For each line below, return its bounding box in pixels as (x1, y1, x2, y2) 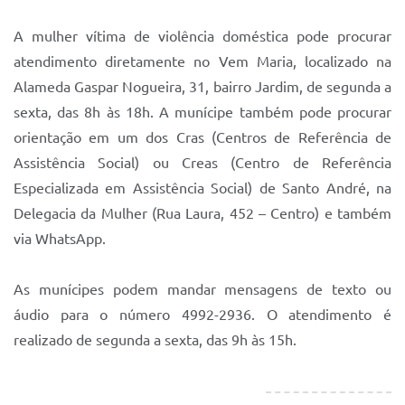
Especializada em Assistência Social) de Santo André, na (14, 180, 391, 196)
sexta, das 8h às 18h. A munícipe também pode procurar (14, 104, 391, 120)
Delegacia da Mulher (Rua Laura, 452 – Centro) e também (14, 205, 391, 221)
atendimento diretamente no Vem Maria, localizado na (14, 53, 391, 70)
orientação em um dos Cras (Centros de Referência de (14, 129, 391, 146)
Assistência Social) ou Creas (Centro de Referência (14, 155, 391, 171)
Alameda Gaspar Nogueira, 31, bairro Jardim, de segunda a (14, 79, 391, 95)
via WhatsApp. (14, 231, 106, 247)
